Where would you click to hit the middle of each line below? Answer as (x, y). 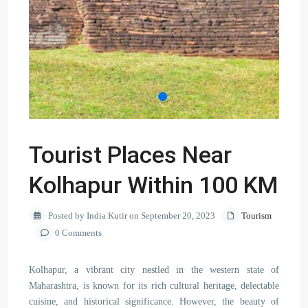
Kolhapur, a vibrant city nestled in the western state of (154, 270)
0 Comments (77, 233)
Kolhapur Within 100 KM (153, 185)
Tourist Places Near (130, 155)
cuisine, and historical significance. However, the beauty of (154, 301)
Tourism (256, 216)
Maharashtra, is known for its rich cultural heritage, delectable (154, 286)
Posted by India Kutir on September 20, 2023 (131, 216)
